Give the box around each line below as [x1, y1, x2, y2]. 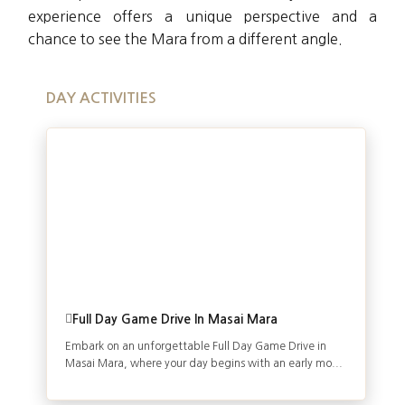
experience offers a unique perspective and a [28, 9, 377, 24]
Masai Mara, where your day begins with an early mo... [65, 358, 343, 369]
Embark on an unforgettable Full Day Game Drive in [65, 341, 326, 352]
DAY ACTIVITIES [46, 91, 156, 105]
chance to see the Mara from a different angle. [28, 32, 343, 46]
